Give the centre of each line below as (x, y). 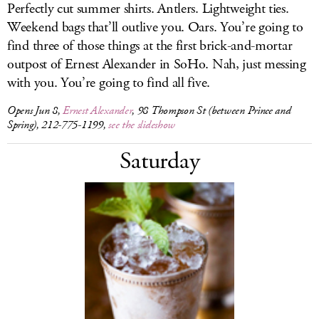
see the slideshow (142, 125)
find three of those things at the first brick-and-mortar (150, 46)
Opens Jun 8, (35, 111)
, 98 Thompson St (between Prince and (211, 111)
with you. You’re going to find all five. (109, 83)
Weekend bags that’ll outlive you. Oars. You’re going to (155, 27)
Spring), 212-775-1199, (58, 125)
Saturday (159, 161)
